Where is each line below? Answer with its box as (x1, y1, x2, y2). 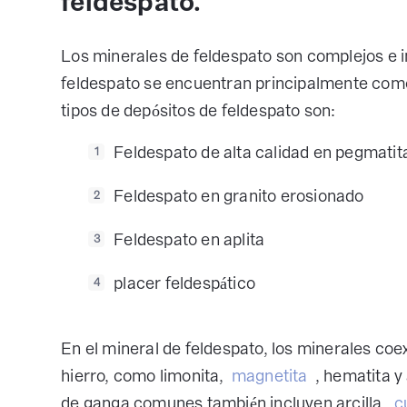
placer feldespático (114, 273, 256, 294)
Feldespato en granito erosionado (114, 185, 364, 207)
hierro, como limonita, (61, 364, 228, 386)
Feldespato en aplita (114, 229, 265, 251)
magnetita (231, 364, 308, 386)
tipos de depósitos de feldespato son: (61, 100, 336, 122)
